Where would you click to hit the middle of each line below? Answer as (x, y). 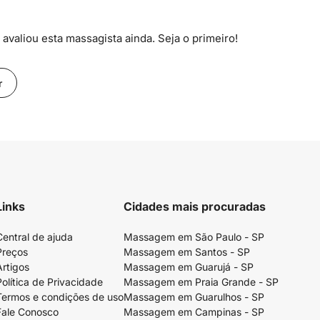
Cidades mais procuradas (195, 206)
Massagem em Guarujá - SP (189, 267)
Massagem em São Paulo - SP (194, 237)
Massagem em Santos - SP (187, 252)
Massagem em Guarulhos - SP (194, 297)
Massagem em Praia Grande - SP (201, 282)
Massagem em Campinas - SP (194, 312)
